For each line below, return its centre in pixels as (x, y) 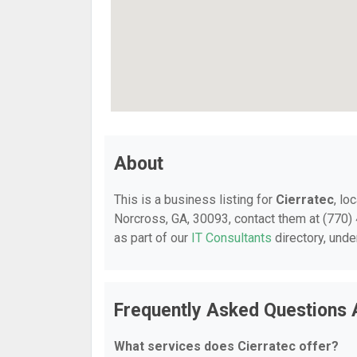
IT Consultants (231, 238)
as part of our (153, 238)
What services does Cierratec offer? (226, 346)
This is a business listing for (195, 200)
